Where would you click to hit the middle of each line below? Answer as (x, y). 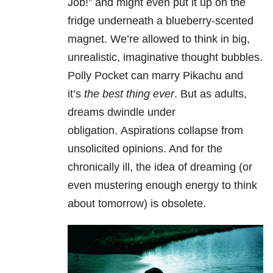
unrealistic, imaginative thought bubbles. (165, 58)
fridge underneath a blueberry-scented (161, 21)
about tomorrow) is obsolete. (137, 204)
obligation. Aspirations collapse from (155, 131)
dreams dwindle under (122, 112)
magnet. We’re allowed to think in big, (159, 39)
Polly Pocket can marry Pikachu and (155, 76)
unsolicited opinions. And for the (145, 149)
